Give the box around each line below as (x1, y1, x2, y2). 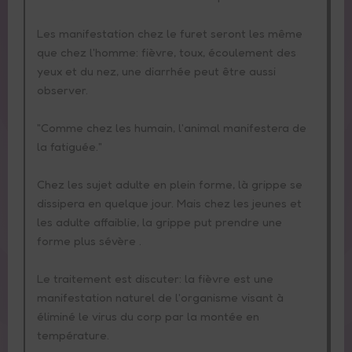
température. (37, 327, 112, 343)
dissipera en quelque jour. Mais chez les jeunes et (37, 195, 302, 211)
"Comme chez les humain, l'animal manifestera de (37, 119, 306, 135)
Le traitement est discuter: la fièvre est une (37, 270, 273, 286)
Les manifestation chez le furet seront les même (37, 25, 302, 41)
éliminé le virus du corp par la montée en (37, 308, 259, 324)
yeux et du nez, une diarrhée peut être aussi (37, 63, 276, 79)
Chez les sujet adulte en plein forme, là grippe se (37, 176, 302, 192)
